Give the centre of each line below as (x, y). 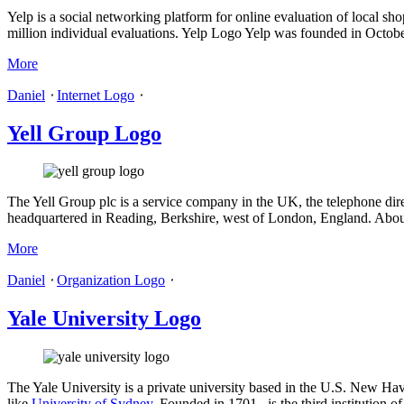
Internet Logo (96, 95)
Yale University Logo (104, 319)
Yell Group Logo (84, 133)
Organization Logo (111, 280)
